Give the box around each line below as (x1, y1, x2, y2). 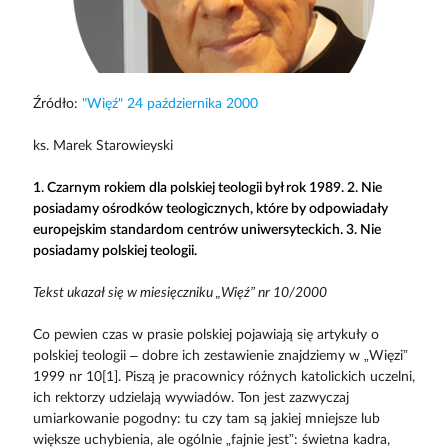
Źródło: (32, 96, 82, 111)
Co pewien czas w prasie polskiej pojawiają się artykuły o (32, 327, 379, 342)
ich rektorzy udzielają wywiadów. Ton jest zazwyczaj (32, 390, 349, 405)
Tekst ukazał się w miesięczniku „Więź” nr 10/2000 (32, 285, 327, 300)
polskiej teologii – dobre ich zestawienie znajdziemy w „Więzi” (32, 348, 408, 363)
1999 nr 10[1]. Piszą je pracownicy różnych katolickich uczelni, (32, 369, 415, 384)
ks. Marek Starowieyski (32, 138, 173, 153)
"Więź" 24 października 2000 (81, 96, 258, 111)
